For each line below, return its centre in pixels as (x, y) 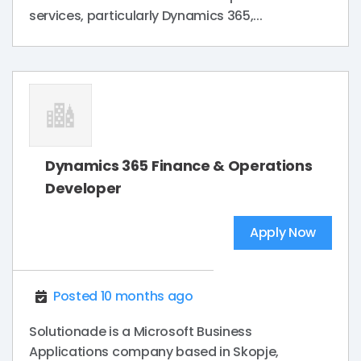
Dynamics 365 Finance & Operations (179, 166)
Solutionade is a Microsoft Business (141, 332)
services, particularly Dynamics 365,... (146, 16)
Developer (84, 189)
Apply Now (282, 233)
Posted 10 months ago (123, 297)
